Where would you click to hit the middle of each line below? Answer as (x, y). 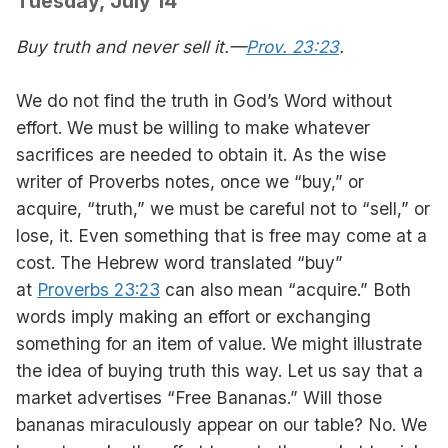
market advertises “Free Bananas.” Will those (199, 397)
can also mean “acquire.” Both (288, 289)
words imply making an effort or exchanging (193, 316)
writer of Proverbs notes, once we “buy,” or (190, 181)
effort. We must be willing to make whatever (193, 127)
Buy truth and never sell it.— (131, 46)
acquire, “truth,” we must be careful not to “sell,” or (223, 208)
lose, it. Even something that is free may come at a (221, 235)
